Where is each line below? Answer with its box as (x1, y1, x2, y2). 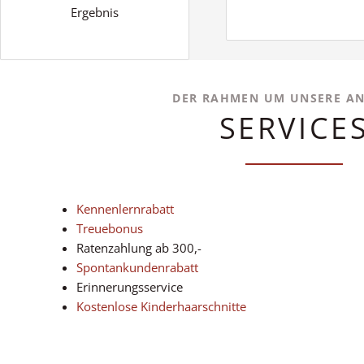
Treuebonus (76, 219, 143, 236)
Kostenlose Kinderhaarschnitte (76, 297, 246, 314)
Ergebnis (70, 4, 119, 21)
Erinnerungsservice (76, 278, 183, 295)
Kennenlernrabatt (76, 200, 174, 217)
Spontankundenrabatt (76, 258, 198, 275)
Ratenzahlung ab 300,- (76, 239, 201, 256)
